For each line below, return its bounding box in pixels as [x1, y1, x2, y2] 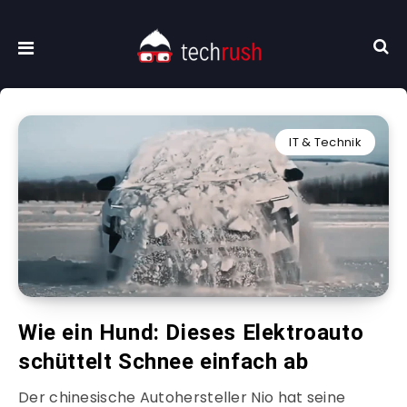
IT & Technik [289, 134, 362, 152]
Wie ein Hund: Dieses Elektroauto [18, 320, 364, 346]
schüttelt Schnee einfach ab [18, 349, 309, 375]
